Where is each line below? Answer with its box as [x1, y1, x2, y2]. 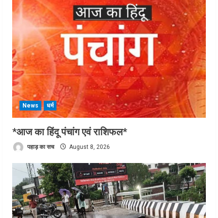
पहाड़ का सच [26, 144, 54, 151]
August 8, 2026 [68, 144, 110, 151]
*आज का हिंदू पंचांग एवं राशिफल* [12, 126, 127, 138]
